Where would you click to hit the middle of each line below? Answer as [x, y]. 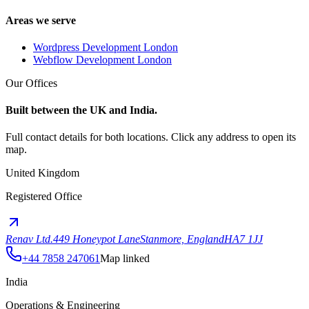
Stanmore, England [182, 239]
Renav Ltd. [29, 239]
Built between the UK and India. [81, 110]
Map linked [125, 259]
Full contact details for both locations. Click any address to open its [151, 137]
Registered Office [44, 197]
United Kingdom [42, 173]
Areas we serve [41, 20]
